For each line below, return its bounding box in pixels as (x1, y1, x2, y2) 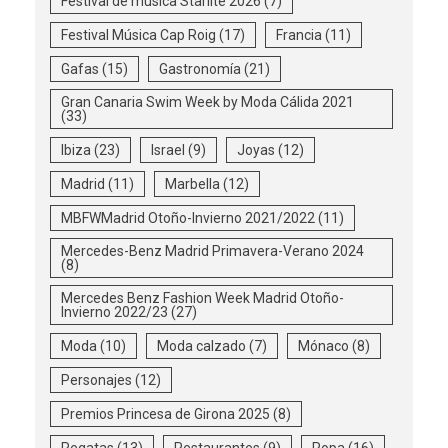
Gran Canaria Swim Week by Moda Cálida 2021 (61, 93, 354, 110)
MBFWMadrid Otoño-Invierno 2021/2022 (61, 209, 315, 226)
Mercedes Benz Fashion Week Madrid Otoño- (61, 289, 344, 306)
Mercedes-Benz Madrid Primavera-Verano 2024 (61, 242, 364, 259)
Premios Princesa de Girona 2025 (61, 405, 270, 422)
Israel (151, 141, 185, 158)
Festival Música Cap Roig (61, 26, 216, 43)
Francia (276, 26, 322, 43)
